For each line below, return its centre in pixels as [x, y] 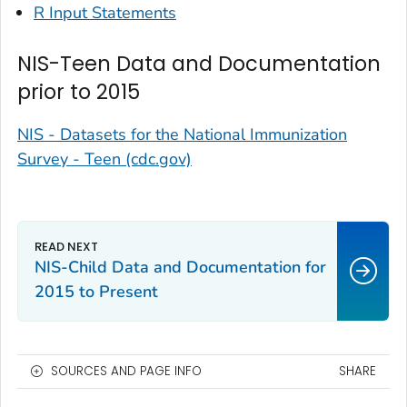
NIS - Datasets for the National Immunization [182, 134]
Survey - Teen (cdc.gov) [104, 159]
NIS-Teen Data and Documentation [199, 63]
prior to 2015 [79, 91]
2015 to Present [96, 291]
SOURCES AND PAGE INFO [126, 371]
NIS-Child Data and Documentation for [180, 267]
